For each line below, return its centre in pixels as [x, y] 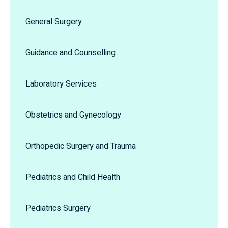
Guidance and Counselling [70, 53]
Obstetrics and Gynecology [73, 115]
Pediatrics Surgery [58, 208]
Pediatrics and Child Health [73, 177]
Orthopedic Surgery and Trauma [81, 146]
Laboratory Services [61, 84]
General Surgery [54, 22]
